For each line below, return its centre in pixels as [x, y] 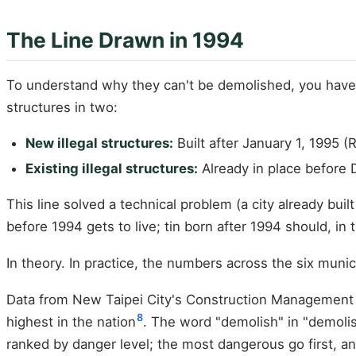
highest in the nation [71, 321]
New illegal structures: [99, 143]
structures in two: [62, 108]
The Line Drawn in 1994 [125, 40]
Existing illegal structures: [112, 168]
